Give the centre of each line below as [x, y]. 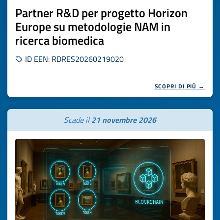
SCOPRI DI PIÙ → [179, 86]
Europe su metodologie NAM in [93, 27]
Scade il [78, 120]
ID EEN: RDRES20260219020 [73, 59]
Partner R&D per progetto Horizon [101, 13]
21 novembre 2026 [124, 120]
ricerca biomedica [60, 40]
